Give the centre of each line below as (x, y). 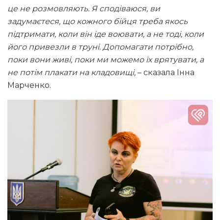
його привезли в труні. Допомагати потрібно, (100, 47)
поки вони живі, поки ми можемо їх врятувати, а (106, 60)
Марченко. (29, 85)
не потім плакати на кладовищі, (72, 73)
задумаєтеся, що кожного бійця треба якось (97, 22)
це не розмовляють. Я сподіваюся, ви (84, 9)
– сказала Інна (166, 73)
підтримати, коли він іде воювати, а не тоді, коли (106, 34)
